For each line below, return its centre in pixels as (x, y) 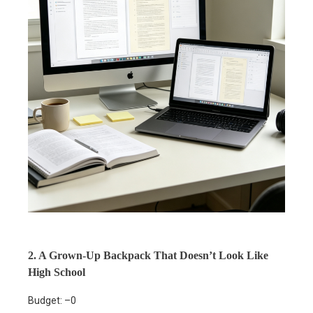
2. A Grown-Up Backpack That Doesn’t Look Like (148, 256)
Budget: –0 (52, 301)
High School (57, 272)
